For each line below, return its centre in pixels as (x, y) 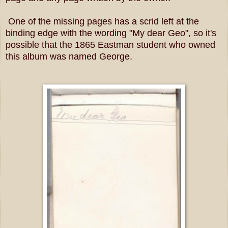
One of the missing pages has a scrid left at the (102, 21)
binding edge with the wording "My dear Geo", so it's (111, 33)
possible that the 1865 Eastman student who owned (110, 45)
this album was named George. (69, 56)
